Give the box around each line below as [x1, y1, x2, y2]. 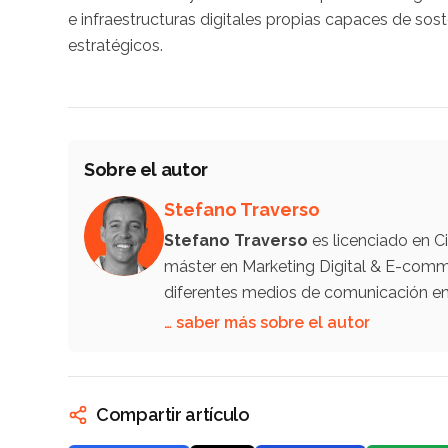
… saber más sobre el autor [164, 312, 370, 332]
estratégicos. [68, 35, 163, 55]
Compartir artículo [96, 403, 250, 425]
